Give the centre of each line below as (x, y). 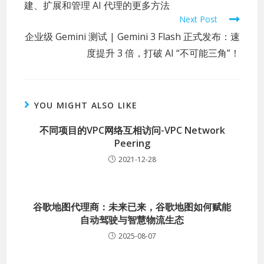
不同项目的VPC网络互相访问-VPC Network (132, 130)
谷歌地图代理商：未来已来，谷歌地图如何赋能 (132, 207)
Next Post (198, 19)
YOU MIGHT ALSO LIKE (86, 105)
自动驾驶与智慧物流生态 (132, 220)
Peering (132, 143)
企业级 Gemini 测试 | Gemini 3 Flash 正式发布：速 (132, 36)
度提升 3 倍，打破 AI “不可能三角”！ (163, 53)
